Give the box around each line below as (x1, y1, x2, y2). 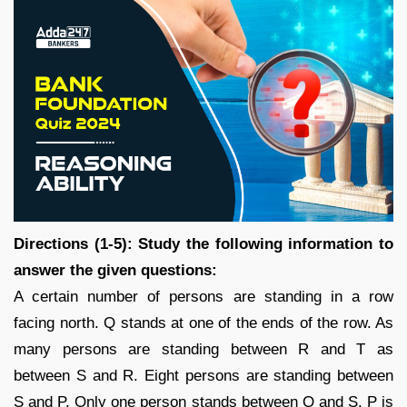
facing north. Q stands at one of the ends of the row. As (14, 313, 393, 332)
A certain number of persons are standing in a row (14, 287, 393, 305)
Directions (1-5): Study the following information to (14, 234, 393, 253)
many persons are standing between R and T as (14, 340, 393, 358)
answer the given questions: (14, 261, 217, 279)
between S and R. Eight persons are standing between (14, 366, 393, 384)
